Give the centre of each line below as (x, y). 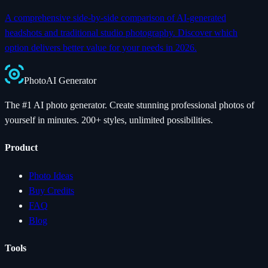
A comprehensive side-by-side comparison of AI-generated (115, 17)
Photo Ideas (51, 175)
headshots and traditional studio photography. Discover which (121, 32)
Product (21, 148)
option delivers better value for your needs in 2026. (101, 47)
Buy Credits (51, 190)
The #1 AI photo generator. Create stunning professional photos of (130, 105)
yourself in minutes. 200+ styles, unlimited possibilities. (109, 120)
